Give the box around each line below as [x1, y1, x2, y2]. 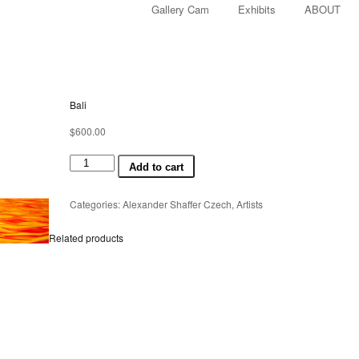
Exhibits [238, 2, 276, 17]
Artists [236, 197, 263, 211]
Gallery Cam [151, 2, 209, 17]
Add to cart [129, 161, 184, 173]
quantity [68, 168, 103, 182]
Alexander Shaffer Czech [122, 197, 232, 211]
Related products [49, 231, 124, 244]
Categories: [69, 197, 123, 211]
